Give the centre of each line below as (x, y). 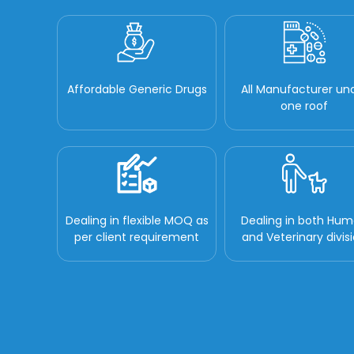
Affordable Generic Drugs (137, 89)
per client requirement (137, 237)
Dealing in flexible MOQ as (137, 221)
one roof (305, 105)
